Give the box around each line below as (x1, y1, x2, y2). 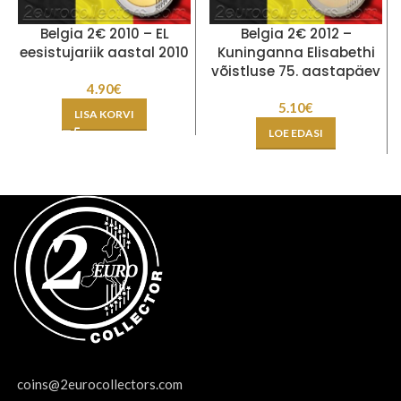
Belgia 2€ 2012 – (240, 23, 352, 43)
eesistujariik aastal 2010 (20, 42, 189, 62)
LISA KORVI (74, 107, 134, 121)
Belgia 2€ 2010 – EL (39, 23, 169, 43)
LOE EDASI (269, 125, 323, 140)
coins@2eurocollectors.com (17, 375, 183, 392)
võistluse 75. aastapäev (211, 61, 380, 81)
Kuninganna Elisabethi (217, 42, 375, 62)
